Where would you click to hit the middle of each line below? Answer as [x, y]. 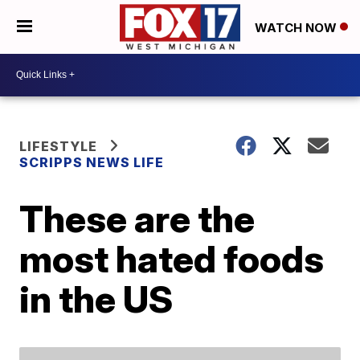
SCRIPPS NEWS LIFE [92, 162]
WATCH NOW [297, 27]
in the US [96, 299]
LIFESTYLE [59, 146]
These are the [137, 218]
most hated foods [172, 258]
